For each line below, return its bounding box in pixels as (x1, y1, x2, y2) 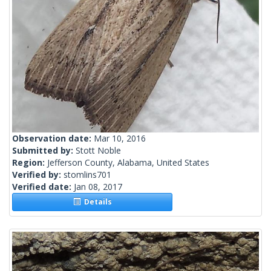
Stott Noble (76, 145, 121, 157)
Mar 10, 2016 (94, 132, 146, 145)
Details (80, 197, 112, 207)
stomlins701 (64, 169, 111, 181)
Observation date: (12, 132, 94, 145)
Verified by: (12, 169, 64, 181)
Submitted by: (12, 145, 76, 157)
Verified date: (12, 181, 74, 193)
